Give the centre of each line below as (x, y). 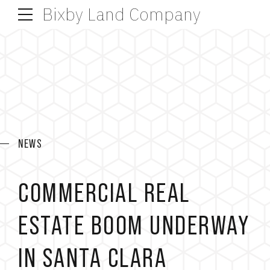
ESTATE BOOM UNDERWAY (134, 225)
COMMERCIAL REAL (104, 192)
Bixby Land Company (121, 14)
